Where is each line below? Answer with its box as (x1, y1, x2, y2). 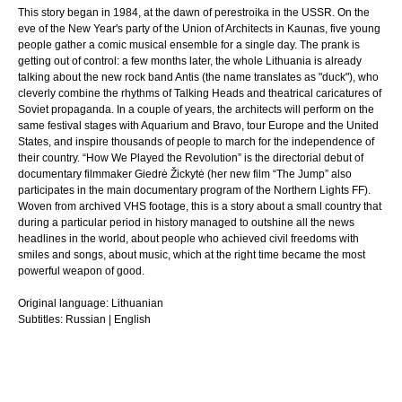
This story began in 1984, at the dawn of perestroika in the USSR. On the (18, 6, 370, 19)
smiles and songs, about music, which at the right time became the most (18, 249, 365, 261)
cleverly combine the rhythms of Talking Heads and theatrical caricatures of (18, 87, 381, 100)
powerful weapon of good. (18, 265, 144, 277)
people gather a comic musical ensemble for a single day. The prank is (18, 39, 360, 51)
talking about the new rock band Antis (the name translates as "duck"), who (18, 71, 379, 83)
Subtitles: (18, 313, 63, 326)
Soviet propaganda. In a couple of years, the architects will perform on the (18, 103, 374, 116)
